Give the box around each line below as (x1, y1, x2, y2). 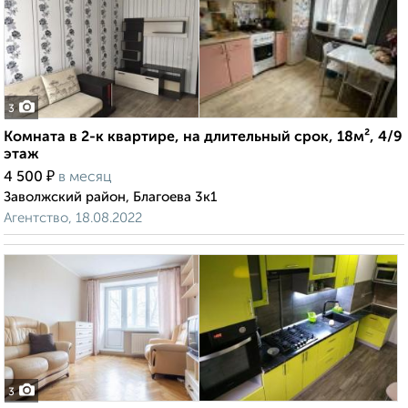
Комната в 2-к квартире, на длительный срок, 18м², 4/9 (4, 130, 403, 146)
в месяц (58, 170, 112, 186)
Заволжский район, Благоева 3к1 (4, 190, 217, 205)
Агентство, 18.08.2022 (4, 211, 142, 226)
